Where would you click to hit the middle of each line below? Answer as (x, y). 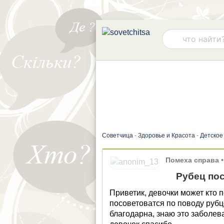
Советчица (117, 135)
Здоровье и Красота (167, 135)
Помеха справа (192, 160)
